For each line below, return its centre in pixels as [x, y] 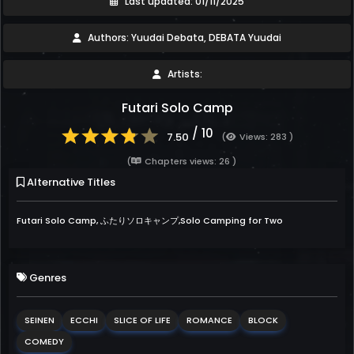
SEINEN [40, 320]
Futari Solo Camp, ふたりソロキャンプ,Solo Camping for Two [150, 220]
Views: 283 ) [266, 137]
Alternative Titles [70, 182]
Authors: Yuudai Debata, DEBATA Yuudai [183, 38]
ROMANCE [209, 320]
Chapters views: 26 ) [190, 161]
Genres [47, 278]
